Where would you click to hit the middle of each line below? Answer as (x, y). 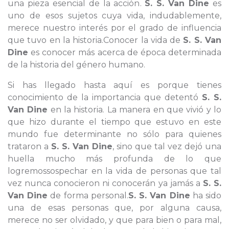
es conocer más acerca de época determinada (125, 52)
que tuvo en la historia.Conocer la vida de (96, 40)
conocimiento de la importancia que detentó (105, 97)
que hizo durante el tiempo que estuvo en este (114, 122)
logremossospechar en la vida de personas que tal (114, 171)
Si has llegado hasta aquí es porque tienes (114, 85)
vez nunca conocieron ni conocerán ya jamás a (105, 183)
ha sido (206, 196)
